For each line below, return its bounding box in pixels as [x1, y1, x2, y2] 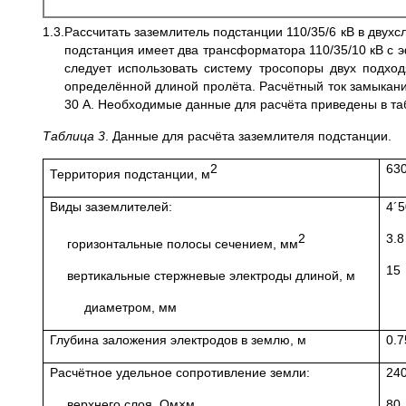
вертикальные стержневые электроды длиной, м [67, 268, 356, 284]
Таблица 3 [43, 129, 105, 144]
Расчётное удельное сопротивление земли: [50, 365, 311, 381]
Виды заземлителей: [50, 199, 173, 215]
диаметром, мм [83, 300, 177, 315]
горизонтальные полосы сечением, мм [67, 237, 299, 252]
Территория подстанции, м [50, 167, 211, 182]
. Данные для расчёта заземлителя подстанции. [105, 129, 391, 144]
